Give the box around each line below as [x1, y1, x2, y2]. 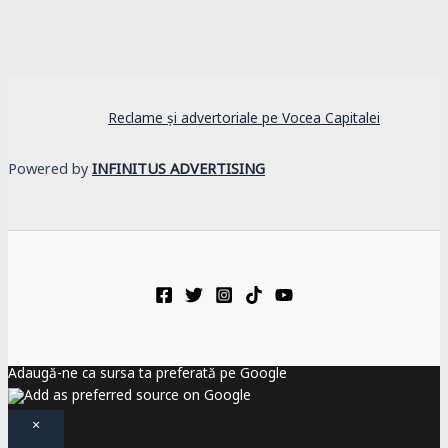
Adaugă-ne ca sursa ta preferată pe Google [8, 368, 287, 386]
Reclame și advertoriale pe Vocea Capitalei [108, 112, 380, 131]
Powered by [8, 163, 92, 183]
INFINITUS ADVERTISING [92, 163, 265, 183]
